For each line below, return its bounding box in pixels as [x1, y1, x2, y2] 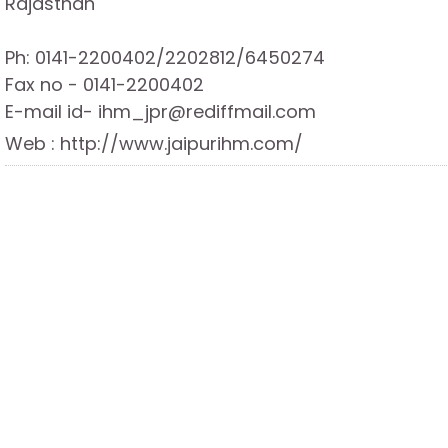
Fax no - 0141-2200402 [5, 72, 204, 97]
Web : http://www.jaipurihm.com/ [5, 131, 303, 156]
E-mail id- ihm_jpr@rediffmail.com [5, 99, 316, 124]
